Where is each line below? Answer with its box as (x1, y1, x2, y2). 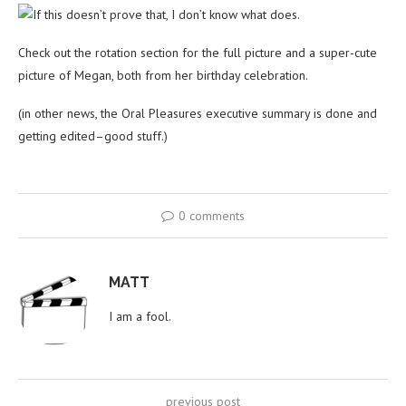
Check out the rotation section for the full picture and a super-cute (18, 44, 377, 62)
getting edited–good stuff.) (18, 128, 168, 145)
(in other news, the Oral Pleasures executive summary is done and (18, 105, 377, 122)
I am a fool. (109, 308, 171, 325)
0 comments (179, 208, 245, 225)
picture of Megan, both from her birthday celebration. (18, 67, 308, 84)
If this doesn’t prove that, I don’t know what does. (33, 6, 300, 24)
